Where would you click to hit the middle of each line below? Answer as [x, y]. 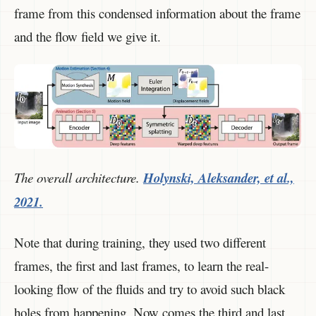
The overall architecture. [79, 177]
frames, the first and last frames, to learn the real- [141, 265]
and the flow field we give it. [87, 36]
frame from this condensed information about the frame [157, 13]
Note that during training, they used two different [140, 242]
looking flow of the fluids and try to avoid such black [150, 288]
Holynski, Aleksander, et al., [219, 177]
